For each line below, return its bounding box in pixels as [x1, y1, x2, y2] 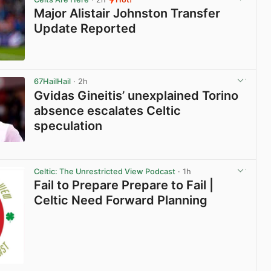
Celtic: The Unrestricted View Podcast [34, 166, 176, 176]
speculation [34, 118, 103, 133]
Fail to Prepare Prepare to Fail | [34, 177, 214, 192]
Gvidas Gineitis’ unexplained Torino [34, 88, 239, 103]
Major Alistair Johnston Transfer [34, 6, 221, 21]
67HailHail [34, 77, 71, 87]
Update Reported [34, 21, 137, 36]
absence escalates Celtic [34, 103, 181, 118]
